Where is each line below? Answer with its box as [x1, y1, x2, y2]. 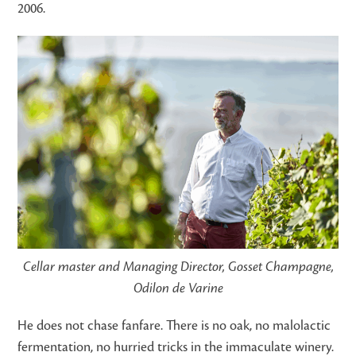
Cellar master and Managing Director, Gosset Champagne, [22, 260, 334, 275]
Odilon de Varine [133, 281, 223, 296]
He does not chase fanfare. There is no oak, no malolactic [17, 319, 331, 334]
